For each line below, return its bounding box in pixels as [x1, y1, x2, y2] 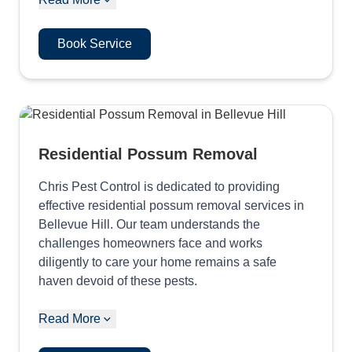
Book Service [57, 37, 132, 50]
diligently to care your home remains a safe [38, 255, 277, 269]
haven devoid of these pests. [38, 274, 197, 288]
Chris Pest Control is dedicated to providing [38, 180, 280, 193]
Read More [38, 312, 101, 325]
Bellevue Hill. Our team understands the [38, 218, 260, 231]
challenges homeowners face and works [38, 236, 262, 250]
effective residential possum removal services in [38, 199, 304, 212]
